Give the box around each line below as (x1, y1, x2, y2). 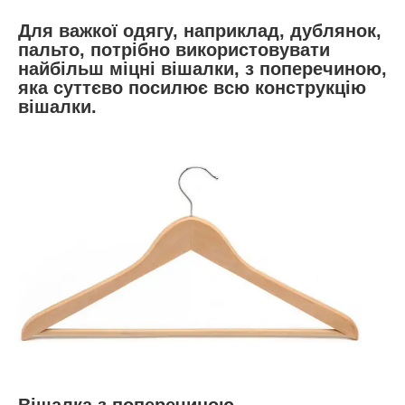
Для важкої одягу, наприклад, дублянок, (18, 20, 381, 41)
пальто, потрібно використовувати (18, 39, 330, 60)
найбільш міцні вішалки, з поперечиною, (18, 58, 387, 79)
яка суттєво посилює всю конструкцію (18, 77, 366, 98)
